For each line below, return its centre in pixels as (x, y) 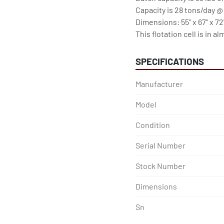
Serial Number (160, 145)
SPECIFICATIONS (170, 61)
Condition (153, 125)
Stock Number (160, 166)
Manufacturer (159, 84)
